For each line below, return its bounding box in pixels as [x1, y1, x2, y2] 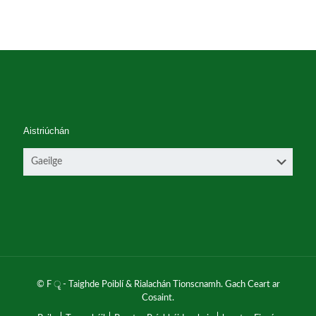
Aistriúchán [23, 126, 69, 136]
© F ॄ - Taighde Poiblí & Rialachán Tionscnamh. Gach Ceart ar [36, 280, 280, 289]
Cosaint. [142, 293, 174, 303]
